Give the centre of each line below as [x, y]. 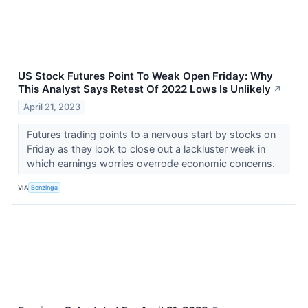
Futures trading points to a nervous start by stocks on [151, 134]
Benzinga [45, 188]
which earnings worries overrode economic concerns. [152, 163]
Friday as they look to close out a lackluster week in [146, 148]
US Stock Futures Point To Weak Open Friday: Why [145, 76]
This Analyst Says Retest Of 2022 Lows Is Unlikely [144, 89]
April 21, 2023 [52, 107]
